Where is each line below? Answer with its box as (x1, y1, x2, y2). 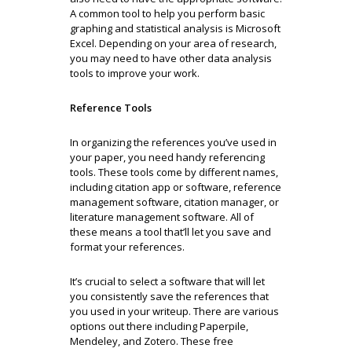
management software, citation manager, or (70, 194, 279, 209)
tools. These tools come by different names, (70, 164, 278, 179)
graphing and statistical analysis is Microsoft (70, 20, 280, 35)
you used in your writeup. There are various (70, 303, 279, 318)
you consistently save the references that (70, 288, 269, 303)
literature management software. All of (70, 209, 254, 224)
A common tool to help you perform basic (70, 5, 265, 20)
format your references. (70, 239, 185, 254)
